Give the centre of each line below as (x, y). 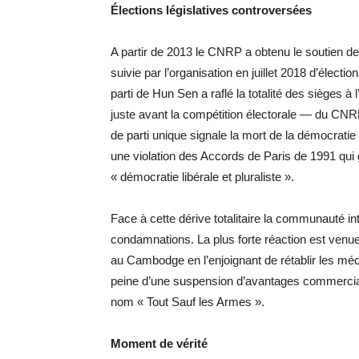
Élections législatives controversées (211, 10)
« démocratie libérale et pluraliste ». (202, 177)
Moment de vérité (159, 343)
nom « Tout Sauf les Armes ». (188, 302)
